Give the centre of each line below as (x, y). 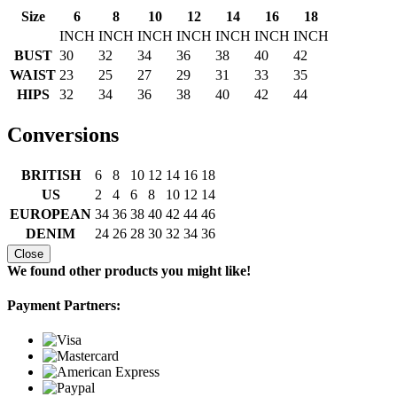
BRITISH (51, 175)
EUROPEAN (51, 214)
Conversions (63, 134)
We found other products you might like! (129, 270)
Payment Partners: (64, 305)
